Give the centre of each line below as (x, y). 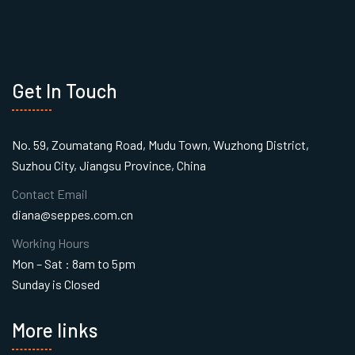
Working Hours (51, 242)
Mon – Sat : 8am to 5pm (74, 263)
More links (55, 330)
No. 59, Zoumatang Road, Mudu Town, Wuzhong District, (160, 144)
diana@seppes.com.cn (73, 214)
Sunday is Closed (56, 284)
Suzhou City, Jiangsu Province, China (109, 165)
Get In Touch (65, 90)
